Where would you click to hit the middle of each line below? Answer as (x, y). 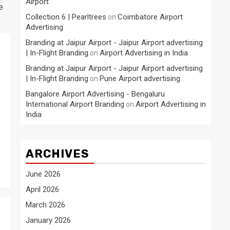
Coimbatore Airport (150, 17)
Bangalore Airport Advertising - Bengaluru (95, 94)
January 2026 (48, 220)
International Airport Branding (75, 104)
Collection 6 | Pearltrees (66, 17)
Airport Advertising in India (144, 53)
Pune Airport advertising (140, 79)
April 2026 (42, 189)
